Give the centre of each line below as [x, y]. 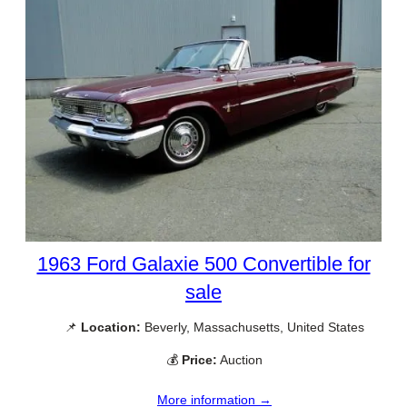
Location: [111, 328]
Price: [199, 359]
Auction [240, 359]
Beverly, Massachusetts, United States [253, 328]
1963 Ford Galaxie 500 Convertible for [203, 264]
